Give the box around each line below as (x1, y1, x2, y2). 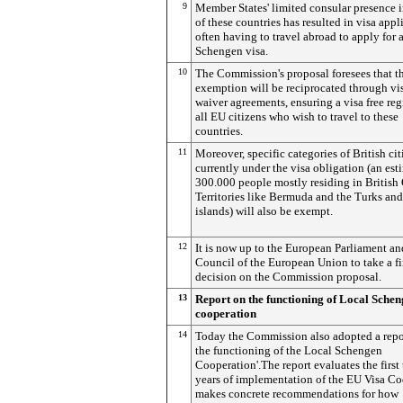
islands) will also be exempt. (195, 204, 333, 218)
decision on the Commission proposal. (195, 270, 381, 283)
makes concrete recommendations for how (195, 387, 399, 400)
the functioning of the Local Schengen (195, 344, 382, 357)
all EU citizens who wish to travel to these (195, 110, 399, 123)
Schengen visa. (195, 44, 268, 58)
